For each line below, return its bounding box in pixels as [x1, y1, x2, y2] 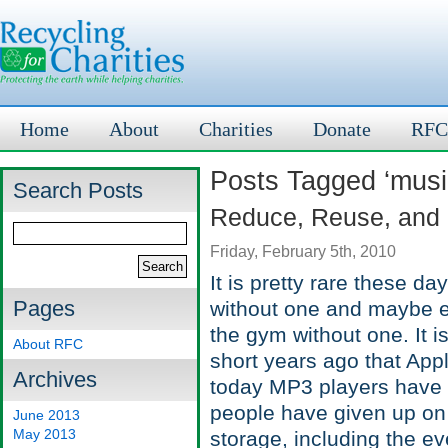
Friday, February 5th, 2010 [210, 242, 396, 260]
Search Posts [13, 178, 143, 203]
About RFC [13, 336, 83, 352]
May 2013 [13, 426, 76, 442]
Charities [199, 118, 273, 140]
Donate [313, 118, 371, 140]
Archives [13, 367, 97, 392]
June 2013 [13, 407, 80, 423]
